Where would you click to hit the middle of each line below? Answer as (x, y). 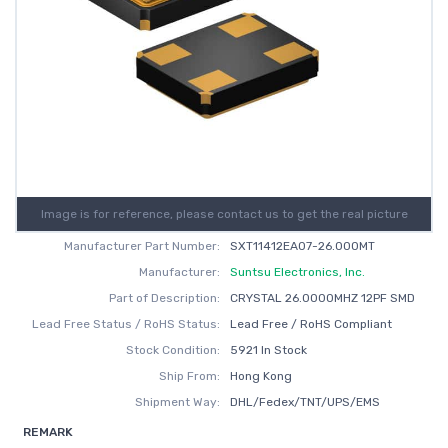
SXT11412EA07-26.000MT (302, 246)
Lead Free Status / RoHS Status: (126, 324)
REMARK (48, 432)
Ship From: (190, 376)
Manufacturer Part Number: (142, 246)
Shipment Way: (178, 402)
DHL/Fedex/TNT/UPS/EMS (304, 402)
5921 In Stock (268, 350)
